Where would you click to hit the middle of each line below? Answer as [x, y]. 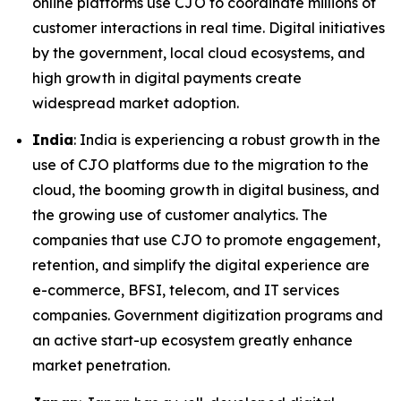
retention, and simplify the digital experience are [201, 265]
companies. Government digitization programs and [208, 316]
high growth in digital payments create [167, 77]
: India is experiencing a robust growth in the [227, 140]
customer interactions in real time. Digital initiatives [209, 27]
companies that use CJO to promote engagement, [206, 240]
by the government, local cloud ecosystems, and [199, 52]
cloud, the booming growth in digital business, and [206, 190]
